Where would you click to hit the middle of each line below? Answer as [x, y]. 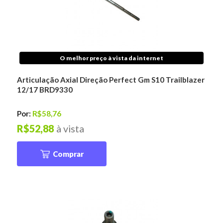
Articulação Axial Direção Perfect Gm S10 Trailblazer [111, 80]
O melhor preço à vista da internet [111, 58]
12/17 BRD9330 [45, 90]
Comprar [68, 154]
